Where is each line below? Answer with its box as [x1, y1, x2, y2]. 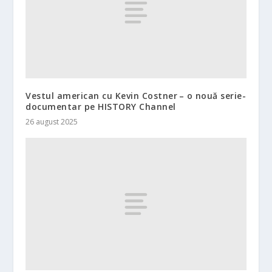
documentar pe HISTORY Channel [25, 101, 176, 113]
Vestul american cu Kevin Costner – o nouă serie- [25, 90, 246, 102]
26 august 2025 [25, 117, 78, 127]
